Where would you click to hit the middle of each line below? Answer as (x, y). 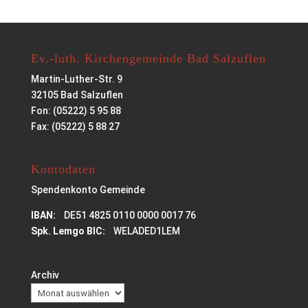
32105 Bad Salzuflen (77, 95)
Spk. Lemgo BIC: (68, 231)
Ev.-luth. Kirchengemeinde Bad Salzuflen (148, 58)
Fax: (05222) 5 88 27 (75, 126)
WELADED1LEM (142, 231)
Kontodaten (63, 169)
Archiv (45, 275)
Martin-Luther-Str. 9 (76, 79)
